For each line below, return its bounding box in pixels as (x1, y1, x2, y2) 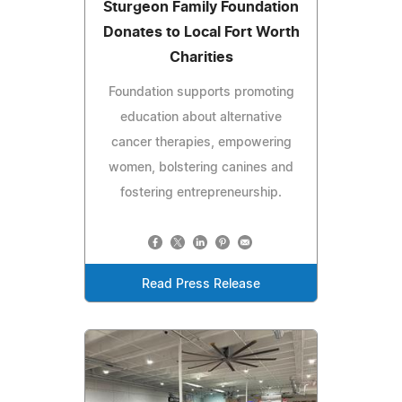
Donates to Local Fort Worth (102, 25, 300, 40)
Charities (169, 50, 233, 66)
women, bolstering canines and (109, 162, 293, 175)
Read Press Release (142, 278, 260, 292)
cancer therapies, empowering (110, 136, 292, 150)
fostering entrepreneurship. (120, 187, 282, 200)
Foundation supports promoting (108, 86, 294, 100)
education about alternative (120, 111, 282, 125)
